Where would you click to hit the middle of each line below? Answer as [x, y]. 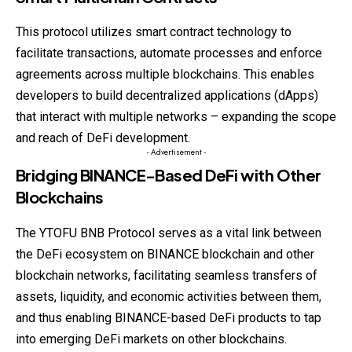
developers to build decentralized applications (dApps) [167, 96]
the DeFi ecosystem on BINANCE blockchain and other [165, 254]
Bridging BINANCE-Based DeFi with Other [169, 175]
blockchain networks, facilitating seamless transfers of [167, 275]
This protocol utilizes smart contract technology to [154, 32]
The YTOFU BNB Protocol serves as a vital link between [169, 233]
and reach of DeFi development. [103, 138]
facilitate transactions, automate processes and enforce [169, 53]
